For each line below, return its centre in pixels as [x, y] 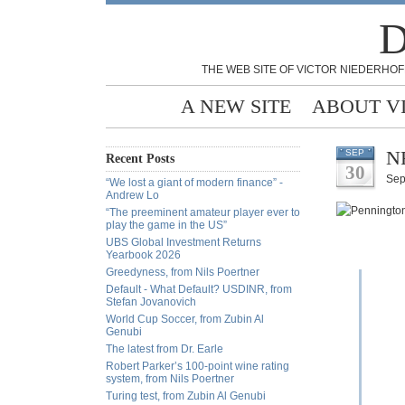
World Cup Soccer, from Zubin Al [185, 319]
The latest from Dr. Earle [165, 349]
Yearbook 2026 [143, 255]
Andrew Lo [132, 195]
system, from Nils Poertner [170, 379]
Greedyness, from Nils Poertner [183, 272]
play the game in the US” [166, 225]
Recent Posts [140, 159]
